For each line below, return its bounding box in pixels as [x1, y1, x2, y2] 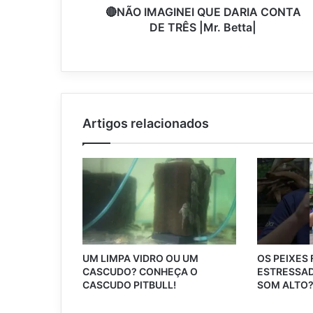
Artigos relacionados [82, 116, 209, 131]
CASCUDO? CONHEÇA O [82, 265, 198, 278]
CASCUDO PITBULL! [82, 279, 176, 291]
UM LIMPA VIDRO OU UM [82, 252, 198, 265]
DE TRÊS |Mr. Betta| [150, 20, 256, 35]
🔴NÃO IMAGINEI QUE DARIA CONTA [105, 5, 301, 20]
